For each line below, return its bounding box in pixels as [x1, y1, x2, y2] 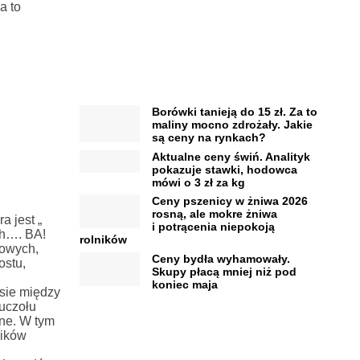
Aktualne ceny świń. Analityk [151, 149, 310, 163]
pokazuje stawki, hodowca [151, 162, 297, 176]
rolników [79, 233, 127, 247]
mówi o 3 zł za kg [151, 175, 245, 189]
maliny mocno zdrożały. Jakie [151, 118, 313, 132]
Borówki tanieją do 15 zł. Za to [151, 105, 317, 119]
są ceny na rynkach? [151, 131, 266, 145]
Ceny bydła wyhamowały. [151, 252, 290, 265]
